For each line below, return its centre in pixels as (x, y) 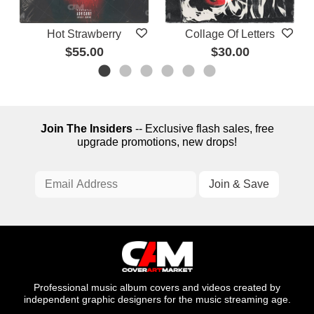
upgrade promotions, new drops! (157, 142)
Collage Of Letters (230, 34)
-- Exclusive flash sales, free (203, 129)
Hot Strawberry (84, 34)
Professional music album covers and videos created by (157, 288)
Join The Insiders (86, 129)
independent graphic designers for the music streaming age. (157, 300)
